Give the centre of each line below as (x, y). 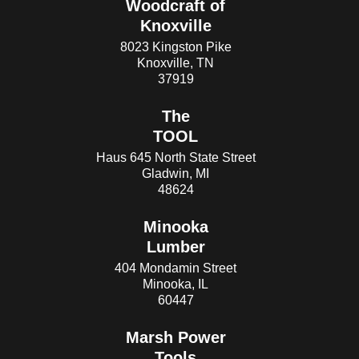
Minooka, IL (175, 284)
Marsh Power (175, 337)
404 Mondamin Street (175, 268)
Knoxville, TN (175, 63)
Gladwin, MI (175, 173)
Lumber (175, 246)
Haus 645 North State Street (175, 157)
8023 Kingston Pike (175, 46)
